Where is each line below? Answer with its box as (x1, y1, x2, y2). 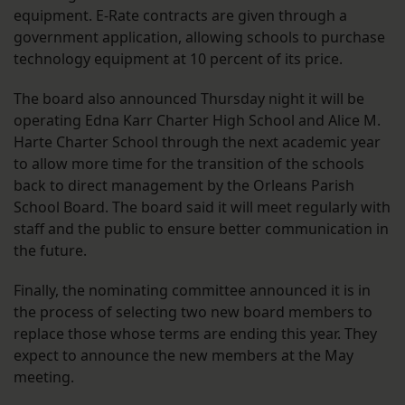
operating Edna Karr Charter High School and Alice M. (14, 110, 381, 131)
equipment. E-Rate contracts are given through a (14, 5, 347, 26)
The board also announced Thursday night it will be (14, 89, 364, 109)
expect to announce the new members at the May (14, 345, 353, 366)
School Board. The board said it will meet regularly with (14, 197, 391, 218)
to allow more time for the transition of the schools (14, 154, 364, 174)
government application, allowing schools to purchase (14, 27, 385, 48)
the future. (14, 240, 87, 261)
